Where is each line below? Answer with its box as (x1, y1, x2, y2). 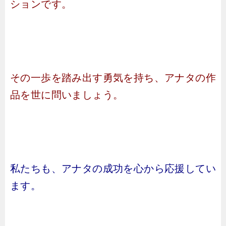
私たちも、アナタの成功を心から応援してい (10, 163, 216, 174)
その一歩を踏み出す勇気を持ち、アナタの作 (10, 72, 216, 83)
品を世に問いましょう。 (10, 89, 124, 100)
